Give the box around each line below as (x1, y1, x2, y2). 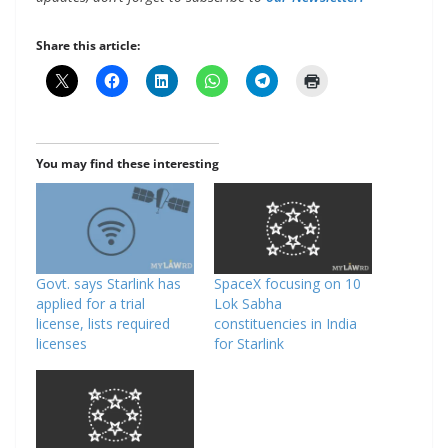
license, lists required (36, 313, 170, 333)
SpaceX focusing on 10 (214, 273, 361, 293)
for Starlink (214, 333, 284, 353)
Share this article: (36, 37, 140, 55)
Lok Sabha (214, 293, 282, 313)
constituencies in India (214, 313, 357, 333)
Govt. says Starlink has (36, 273, 181, 293)
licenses (36, 333, 87, 353)
